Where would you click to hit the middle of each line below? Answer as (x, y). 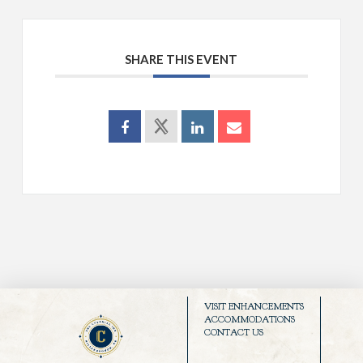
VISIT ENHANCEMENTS (254, 307)
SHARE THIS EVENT (181, 59)
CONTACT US (233, 333)
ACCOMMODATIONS (249, 320)
